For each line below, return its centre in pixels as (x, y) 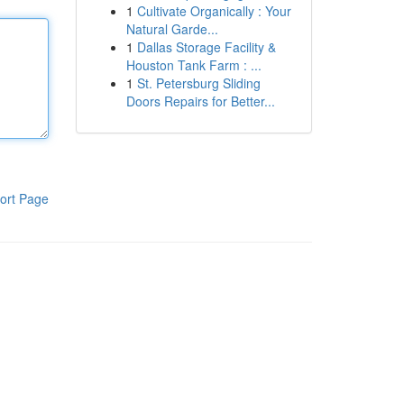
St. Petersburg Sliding (198, 83)
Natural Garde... (172, 29)
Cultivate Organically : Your (214, 11)
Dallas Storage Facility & (206, 47)
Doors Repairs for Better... (200, 101)
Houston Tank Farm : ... (193, 65)
